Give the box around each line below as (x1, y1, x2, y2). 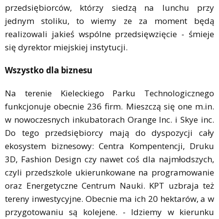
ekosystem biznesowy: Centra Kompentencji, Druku (5, 140, 214, 152)
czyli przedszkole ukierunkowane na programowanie (5, 166, 214, 178)
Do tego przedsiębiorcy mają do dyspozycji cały (5, 127, 214, 138)
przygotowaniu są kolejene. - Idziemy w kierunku (5, 206, 214, 218)
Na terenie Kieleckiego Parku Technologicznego (5, 87, 214, 99)
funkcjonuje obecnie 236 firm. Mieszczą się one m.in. (5, 100, 214, 112)
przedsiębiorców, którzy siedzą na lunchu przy (5, 1, 214, 13)
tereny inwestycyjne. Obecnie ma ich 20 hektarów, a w (5, 193, 214, 204)
